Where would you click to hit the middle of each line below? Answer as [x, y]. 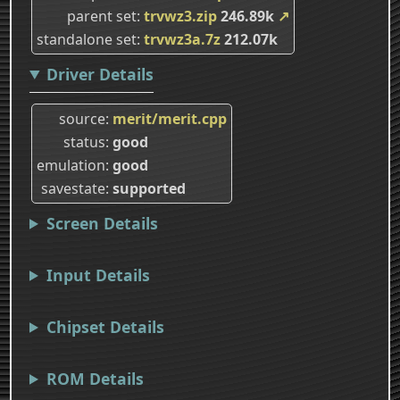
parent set [102, 16]
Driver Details [100, 74]
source [82, 118]
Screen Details [102, 223]
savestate [73, 188]
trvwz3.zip [180, 16]
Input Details [98, 275]
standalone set [87, 39]
